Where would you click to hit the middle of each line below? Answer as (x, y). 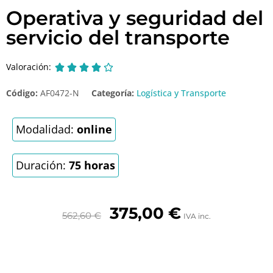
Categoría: (113, 93)
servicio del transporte (118, 37)
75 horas (92, 165)
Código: (23, 93)
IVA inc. (197, 216)
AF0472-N (60, 93)
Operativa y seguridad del (135, 18)
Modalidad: (46, 129)
